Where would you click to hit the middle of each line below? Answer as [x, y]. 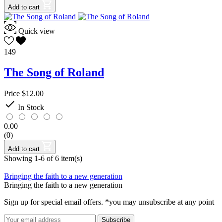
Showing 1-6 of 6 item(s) [43, 159]
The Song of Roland [54, 73]
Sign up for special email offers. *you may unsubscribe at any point [109, 202]
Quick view [37, 31]
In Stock [31, 108]
